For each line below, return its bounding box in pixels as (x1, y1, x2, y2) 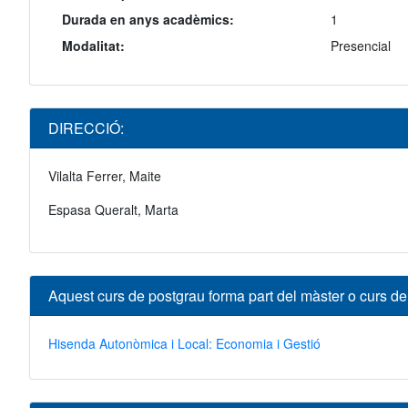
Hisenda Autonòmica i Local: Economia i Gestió (48, 334, 321, 353)
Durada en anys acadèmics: (62, 10, 234, 29)
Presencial (330, 36, 391, 56)
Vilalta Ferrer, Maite (48, 167, 161, 186)
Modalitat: (62, 36, 125, 56)
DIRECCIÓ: (48, 117, 124, 139)
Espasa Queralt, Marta (48, 200, 178, 219)
